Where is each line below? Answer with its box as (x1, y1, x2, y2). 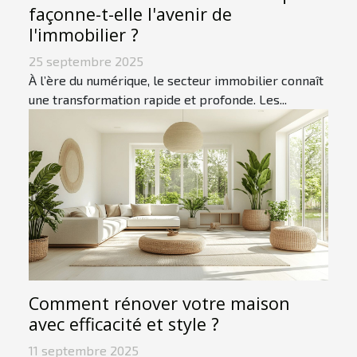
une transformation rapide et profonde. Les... (29, 91, 287, 107)
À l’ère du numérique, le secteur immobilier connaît (29, 72, 324, 88)
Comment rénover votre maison (29, 291, 290, 315)
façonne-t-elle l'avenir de (29, 2, 232, 25)
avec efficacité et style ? (29, 312, 219, 335)
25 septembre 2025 (29, 53, 143, 69)
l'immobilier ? (29, 22, 139, 46)
